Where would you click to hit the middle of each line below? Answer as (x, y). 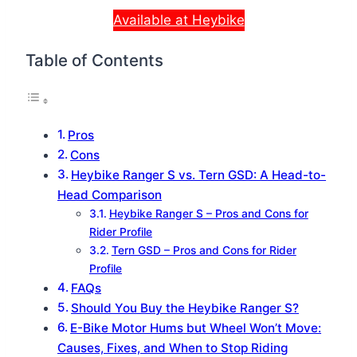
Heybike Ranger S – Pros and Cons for (208, 214)
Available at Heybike (178, 20)
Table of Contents (94, 60)
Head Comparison (110, 195)
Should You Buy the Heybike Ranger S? (185, 308)
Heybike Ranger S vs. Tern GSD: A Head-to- (199, 175)
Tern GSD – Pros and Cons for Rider (204, 251)
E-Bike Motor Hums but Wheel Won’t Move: (196, 328)
